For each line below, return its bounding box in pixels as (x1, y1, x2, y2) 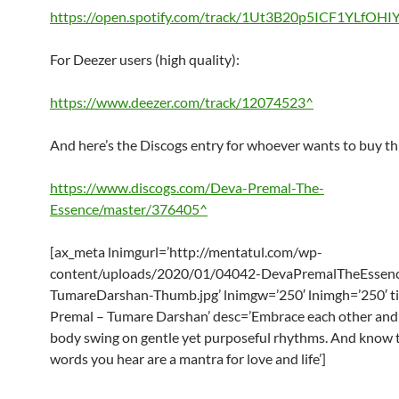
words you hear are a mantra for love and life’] (50, 350, 326, 367)
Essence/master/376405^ (50, 200, 208, 217)
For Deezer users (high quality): (50, 51, 240, 68)
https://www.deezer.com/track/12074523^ (50, 94, 313, 110)
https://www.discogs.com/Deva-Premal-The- (50, 179, 324, 196)
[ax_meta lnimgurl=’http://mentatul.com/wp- (50, 243, 322, 260)
